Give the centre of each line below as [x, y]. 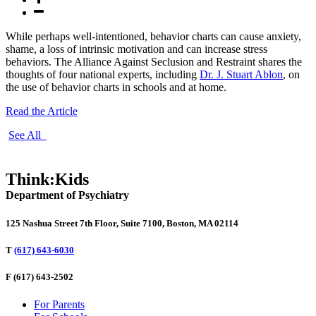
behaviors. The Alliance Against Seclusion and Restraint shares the [154, 62]
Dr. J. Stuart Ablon [241, 75]
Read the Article [42, 111]
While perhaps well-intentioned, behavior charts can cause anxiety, [153, 37]
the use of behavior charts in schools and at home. [116, 87]
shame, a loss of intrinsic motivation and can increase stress [136, 49]
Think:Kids [47, 180]
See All [26, 135]
